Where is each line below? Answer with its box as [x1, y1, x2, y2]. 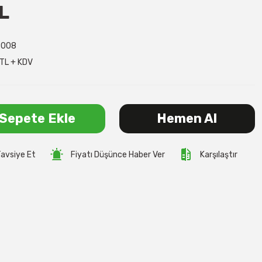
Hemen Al [157, 111, 218, 126]
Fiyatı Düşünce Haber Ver [71, 149, 165, 160]
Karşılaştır [200, 149, 237, 160]
